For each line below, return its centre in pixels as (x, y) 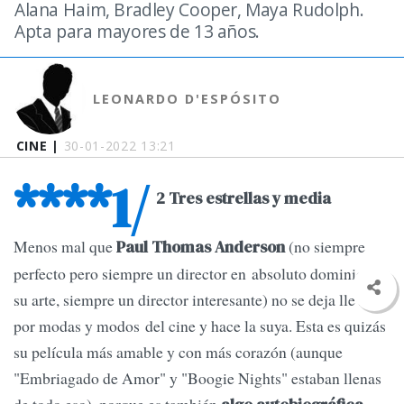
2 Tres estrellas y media (243, 199)
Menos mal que (63, 247)
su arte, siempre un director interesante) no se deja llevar (195, 300)
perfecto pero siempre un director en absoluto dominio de (198, 274)
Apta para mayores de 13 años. (137, 31)
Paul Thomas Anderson (199, 248)
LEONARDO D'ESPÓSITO (188, 98)
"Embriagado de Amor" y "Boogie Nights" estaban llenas (197, 378)
